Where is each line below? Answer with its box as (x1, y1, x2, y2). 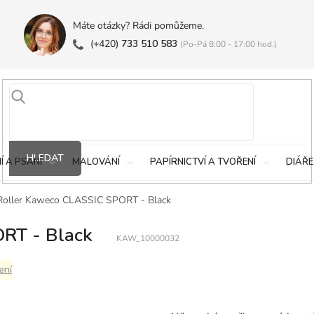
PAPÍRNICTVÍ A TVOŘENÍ (150, 156, 256, 168)
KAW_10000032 (116, 233, 179, 244)
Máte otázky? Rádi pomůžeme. (72, 19, 204, 32)
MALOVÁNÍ (72, 156, 120, 168)
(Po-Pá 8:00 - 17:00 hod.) (179, 39, 277, 50)
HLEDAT (26, 151, 64, 165)
